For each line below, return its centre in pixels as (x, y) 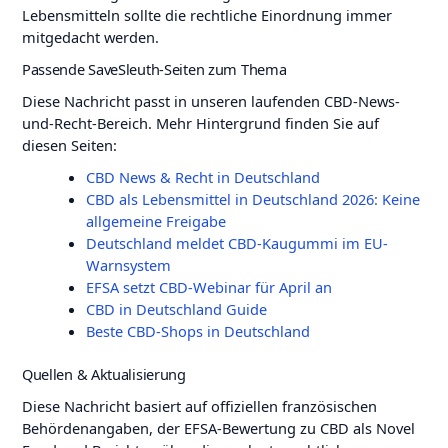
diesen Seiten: (69, 144)
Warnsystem (128, 264)
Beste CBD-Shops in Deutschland (197, 330)
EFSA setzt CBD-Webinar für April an (208, 286)
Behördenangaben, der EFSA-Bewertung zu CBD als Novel (218, 428)
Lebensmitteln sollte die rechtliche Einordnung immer (206, 14)
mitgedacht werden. (90, 36)
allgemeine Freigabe (155, 220)
